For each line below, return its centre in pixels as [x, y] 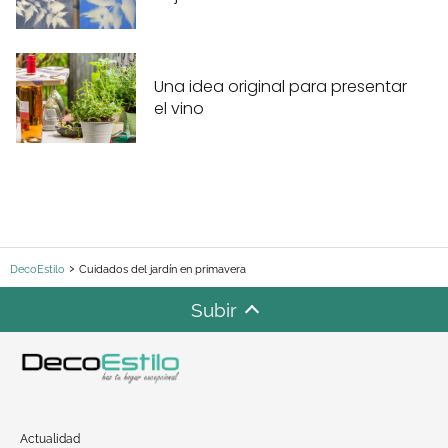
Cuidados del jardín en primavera [162, 270]
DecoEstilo [37, 270]
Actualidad [50, 438]
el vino [179, 109]
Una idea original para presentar [280, 87]
